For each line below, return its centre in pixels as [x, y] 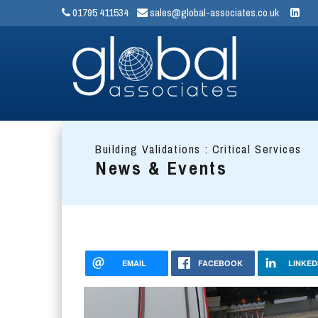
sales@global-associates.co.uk [213, 12]
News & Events [161, 169]
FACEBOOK [220, 263]
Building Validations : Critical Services [198, 149]
